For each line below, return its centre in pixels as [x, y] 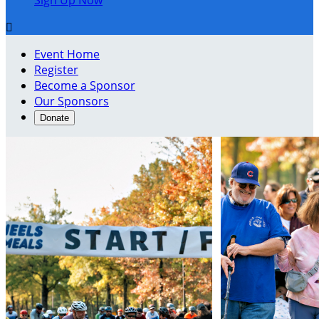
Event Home [67, 54]
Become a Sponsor [85, 85]
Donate [54, 118]
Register [56, 70]
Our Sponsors [72, 101]
